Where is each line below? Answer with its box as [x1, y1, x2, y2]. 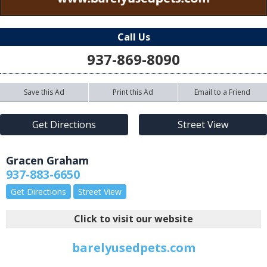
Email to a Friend [194, 86, 251, 97]
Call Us [117, 30, 150, 44]
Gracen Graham [6, 153, 89, 167]
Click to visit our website [74, 212, 193, 225]
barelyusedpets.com [72, 239, 195, 256]
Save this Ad [24, 86, 65, 97]
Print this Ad [113, 86, 154, 97]
